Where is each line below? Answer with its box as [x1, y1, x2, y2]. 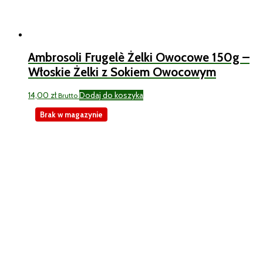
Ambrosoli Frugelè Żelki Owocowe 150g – [28, 50, 249, 65]
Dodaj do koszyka [79, 89, 143, 100]
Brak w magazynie [40, 109, 103, 119]
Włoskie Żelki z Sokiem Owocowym [28, 65, 216, 80]
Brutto [58, 91, 77, 100]
